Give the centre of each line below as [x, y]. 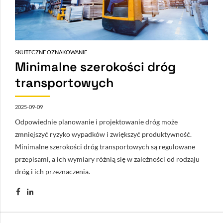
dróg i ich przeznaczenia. [53, 171]
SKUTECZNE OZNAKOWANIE [51, 52]
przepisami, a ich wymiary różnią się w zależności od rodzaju [107, 159]
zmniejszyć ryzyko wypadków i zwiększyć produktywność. [103, 134]
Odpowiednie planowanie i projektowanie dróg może [96, 121]
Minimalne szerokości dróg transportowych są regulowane [105, 146]
